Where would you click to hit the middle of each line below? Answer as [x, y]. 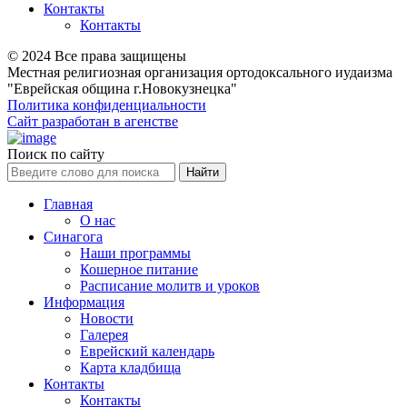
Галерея [104, 335]
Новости [107, 319]
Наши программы [135, 253]
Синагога [73, 237]
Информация [84, 303]
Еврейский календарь [147, 352]
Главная [68, 204]
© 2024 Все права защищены [97, 56]
